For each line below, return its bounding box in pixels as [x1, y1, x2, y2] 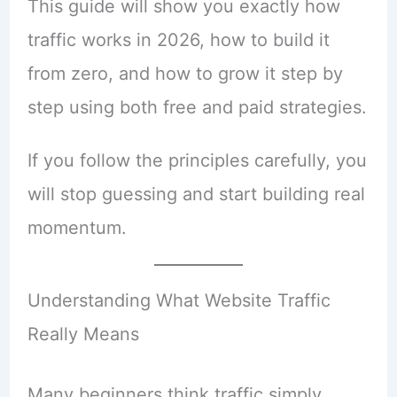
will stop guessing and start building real [27, 183, 365, 205]
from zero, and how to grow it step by [27, 62, 343, 84]
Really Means [27, 323, 139, 345]
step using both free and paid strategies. [27, 96, 367, 118]
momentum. [27, 216, 127, 238]
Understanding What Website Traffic [27, 289, 331, 311]
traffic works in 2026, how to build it [27, 28, 330, 51]
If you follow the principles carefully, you [27, 149, 367, 171]
